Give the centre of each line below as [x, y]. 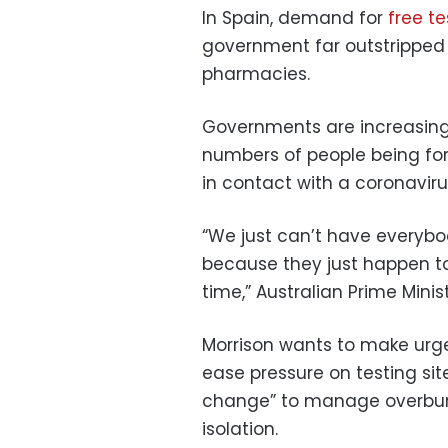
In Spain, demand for [295, 17]
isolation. [240, 428]
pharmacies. [256, 73]
